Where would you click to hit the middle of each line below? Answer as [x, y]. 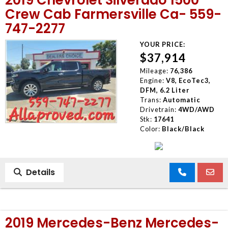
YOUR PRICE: [162, 44]
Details [38, 172]
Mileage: [154, 70]
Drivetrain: [158, 109]
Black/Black [183, 129]
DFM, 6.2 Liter [164, 90]
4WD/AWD [196, 109]
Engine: [152, 80]
